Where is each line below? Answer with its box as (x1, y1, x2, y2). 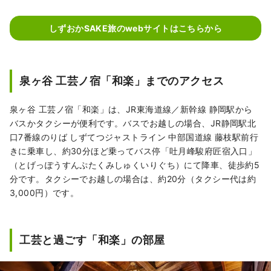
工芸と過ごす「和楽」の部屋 (19, 233, 165, 247)
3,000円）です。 (10, 188, 79, 198)
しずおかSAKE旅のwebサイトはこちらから (48, 23, 223, 34)
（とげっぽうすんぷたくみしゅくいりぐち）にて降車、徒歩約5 (10, 160, 260, 171)
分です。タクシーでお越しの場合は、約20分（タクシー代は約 (10, 174, 256, 184)
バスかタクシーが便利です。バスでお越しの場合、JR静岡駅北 (10, 118, 256, 129)
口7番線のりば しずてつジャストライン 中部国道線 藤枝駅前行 (10, 132, 259, 143)
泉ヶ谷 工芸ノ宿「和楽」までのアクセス (19, 74, 224, 88)
